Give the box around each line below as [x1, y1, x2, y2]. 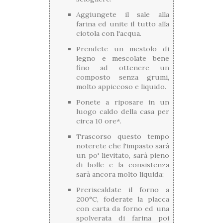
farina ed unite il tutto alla [76, 19, 169, 29]
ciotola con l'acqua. [76, 29, 141, 38]
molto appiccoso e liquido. [76, 82, 166, 92]
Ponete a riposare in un [76, 98, 169, 107]
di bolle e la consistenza [76, 160, 169, 170]
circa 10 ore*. [76, 116, 121, 126]
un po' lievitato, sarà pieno [76, 151, 169, 160]
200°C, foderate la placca [76, 195, 169, 204]
